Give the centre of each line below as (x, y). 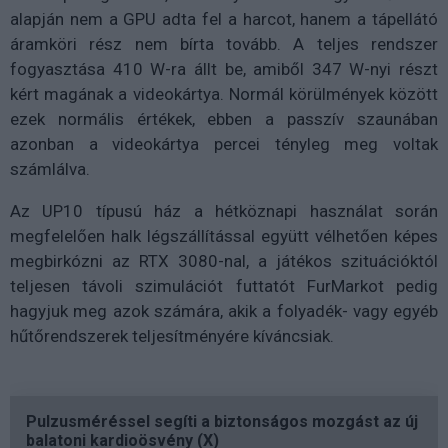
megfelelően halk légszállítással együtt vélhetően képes (224, 236)
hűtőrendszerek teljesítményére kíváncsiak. (172, 336)
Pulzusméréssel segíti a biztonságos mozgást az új (222, 422)
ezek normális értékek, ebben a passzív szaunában (224, 119)
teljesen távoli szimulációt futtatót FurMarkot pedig (224, 286)
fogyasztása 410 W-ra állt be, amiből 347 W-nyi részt (224, 69)
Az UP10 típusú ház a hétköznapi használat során (224, 211)
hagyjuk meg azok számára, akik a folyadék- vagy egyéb (224, 311)
